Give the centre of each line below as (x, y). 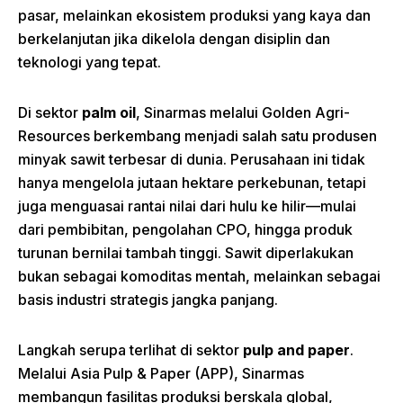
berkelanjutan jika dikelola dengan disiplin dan (174, 39)
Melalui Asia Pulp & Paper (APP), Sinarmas (161, 373)
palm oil (109, 112)
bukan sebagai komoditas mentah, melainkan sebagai (199, 276)
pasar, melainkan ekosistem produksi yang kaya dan (194, 15)
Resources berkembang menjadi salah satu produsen (197, 136)
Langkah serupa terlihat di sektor (130, 350)
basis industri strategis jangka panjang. (148, 300)
